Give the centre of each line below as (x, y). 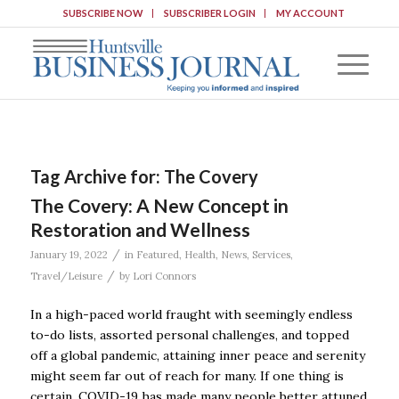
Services (271, 255)
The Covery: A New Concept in (159, 205)
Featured (157, 255)
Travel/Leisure (66, 276)
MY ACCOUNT (310, 13)
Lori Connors (164, 276)
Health (199, 255)
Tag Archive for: (97, 176)
